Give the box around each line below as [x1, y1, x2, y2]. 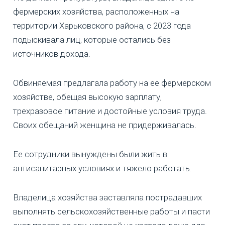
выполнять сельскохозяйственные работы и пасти [13, 206, 210, 216]
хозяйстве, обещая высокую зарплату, [13, 91, 162, 102]
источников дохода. [13, 48, 90, 59]
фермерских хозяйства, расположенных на [13, 6, 179, 17]
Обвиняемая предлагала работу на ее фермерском [13, 77, 211, 88]
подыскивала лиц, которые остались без [13, 34, 171, 45]
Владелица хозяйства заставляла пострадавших [13, 192, 202, 202]
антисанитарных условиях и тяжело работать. [13, 163, 192, 173]
